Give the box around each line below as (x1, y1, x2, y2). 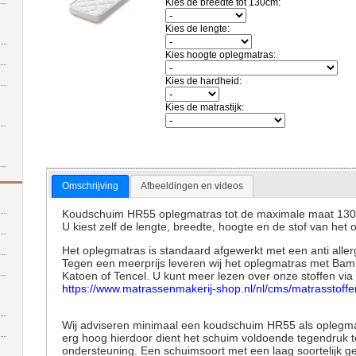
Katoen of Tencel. (62, 269, 153, 282)
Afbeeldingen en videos (141, 180, 244, 192)
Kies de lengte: (165, 23, 230, 34)
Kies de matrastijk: (165, 102, 244, 113)
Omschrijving (61, 180, 118, 192)
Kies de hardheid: (165, 75, 242, 87)
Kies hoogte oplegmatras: (165, 49, 276, 60)
